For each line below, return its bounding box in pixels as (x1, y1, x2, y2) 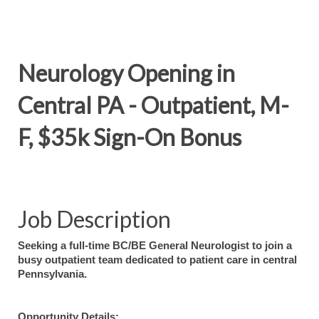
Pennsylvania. (18, 268, 87, 280)
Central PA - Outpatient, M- (18, 91, 289, 119)
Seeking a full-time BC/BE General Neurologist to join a (18, 240, 292, 251)
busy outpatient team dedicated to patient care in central (18, 254, 297, 266)
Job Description (18, 205, 171, 233)
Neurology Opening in (18, 59, 235, 87)
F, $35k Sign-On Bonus (18, 123, 241, 151)
